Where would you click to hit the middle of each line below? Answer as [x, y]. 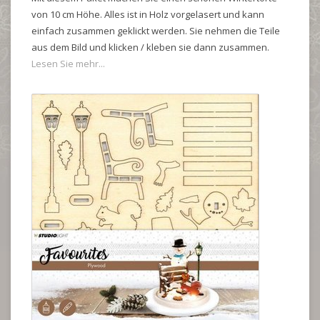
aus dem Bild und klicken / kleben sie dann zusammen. [150, 47]
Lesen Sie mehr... [68, 64]
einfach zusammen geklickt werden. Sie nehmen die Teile [156, 31]
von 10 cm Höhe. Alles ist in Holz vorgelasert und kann [148, 14]
